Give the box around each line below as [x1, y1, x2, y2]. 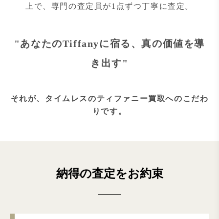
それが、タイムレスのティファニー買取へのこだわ [10, 94, 209, 103]
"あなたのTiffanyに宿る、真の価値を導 [14, 38, 205, 49]
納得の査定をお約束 [56, 167, 163, 180]
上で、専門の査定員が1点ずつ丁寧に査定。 [25, 2, 194, 10]
